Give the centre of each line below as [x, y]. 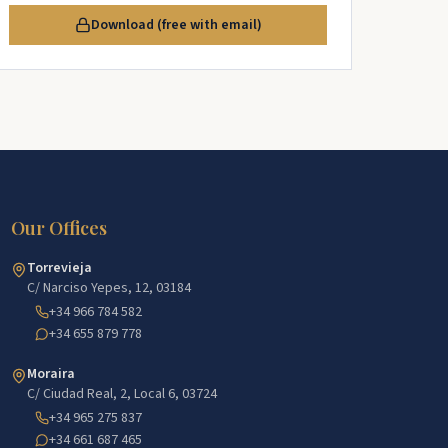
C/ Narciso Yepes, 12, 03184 [108, 288]
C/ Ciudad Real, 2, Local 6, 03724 [121, 394]
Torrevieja [59, 268]
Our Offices [58, 228]
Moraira [50, 374]
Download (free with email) [176, 25]
